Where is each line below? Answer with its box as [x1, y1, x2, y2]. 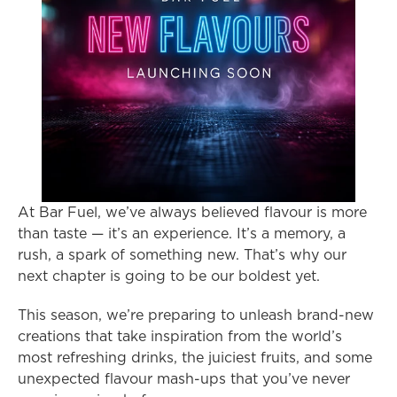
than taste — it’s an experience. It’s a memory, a [18, 227, 346, 241]
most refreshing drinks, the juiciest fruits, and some [18, 351, 372, 365]
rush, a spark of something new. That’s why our [18, 248, 346, 262]
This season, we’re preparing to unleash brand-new [18, 308, 374, 323]
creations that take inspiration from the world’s [18, 330, 342, 344]
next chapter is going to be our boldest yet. [18, 269, 320, 284]
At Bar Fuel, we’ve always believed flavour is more [18, 206, 367, 220]
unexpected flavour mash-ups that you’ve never [18, 372, 350, 386]
